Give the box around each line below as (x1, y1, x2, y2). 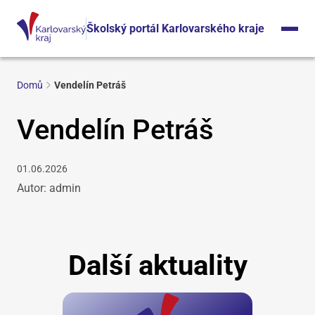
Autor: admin (17, 181, 81, 195)
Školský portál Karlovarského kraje (86, 21, 264, 35)
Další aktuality (67, 249, 247, 282)
